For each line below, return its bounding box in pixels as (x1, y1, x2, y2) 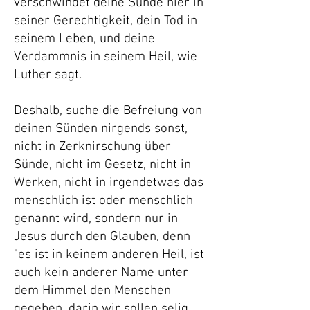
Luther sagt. (14, 67, 82, 83)
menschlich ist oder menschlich (14, 193, 193, 209)
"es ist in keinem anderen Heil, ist (14, 247, 204, 263)
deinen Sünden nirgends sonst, (14, 121, 188, 137)
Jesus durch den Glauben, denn (14, 229, 190, 245)
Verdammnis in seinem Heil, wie (14, 49, 197, 65)
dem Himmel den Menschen (14, 283, 171, 299)
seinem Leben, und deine (14, 31, 155, 47)
